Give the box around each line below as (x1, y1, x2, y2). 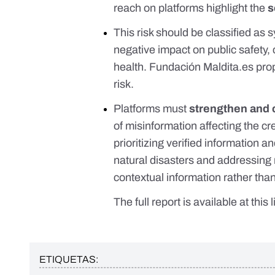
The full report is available (114, 196, 240, 209)
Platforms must (114, 103, 190, 115)
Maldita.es (203, 61, 254, 74)
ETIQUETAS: (39, 254, 98, 265)
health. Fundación (114, 61, 204, 74)
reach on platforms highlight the (114, 2, 268, 15)
